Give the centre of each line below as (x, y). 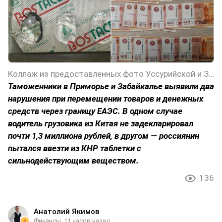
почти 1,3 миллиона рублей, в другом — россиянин (104, 136)
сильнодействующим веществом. (73, 160)
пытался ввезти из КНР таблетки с (75, 148)
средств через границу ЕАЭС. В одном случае (95, 111)
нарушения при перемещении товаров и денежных (106, 98)
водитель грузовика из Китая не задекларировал (101, 123)
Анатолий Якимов (67, 211)
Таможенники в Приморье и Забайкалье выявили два (111, 86)
